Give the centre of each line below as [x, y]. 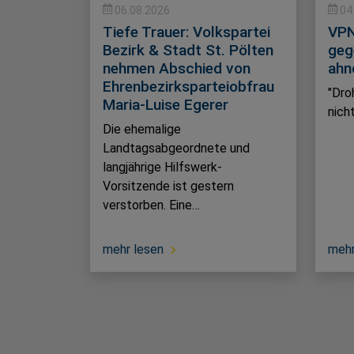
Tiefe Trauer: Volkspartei [186, 32]
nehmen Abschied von [177, 69]
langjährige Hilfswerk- [162, 168]
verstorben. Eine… [151, 205]
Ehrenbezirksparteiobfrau [188, 87]
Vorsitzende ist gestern [168, 186]
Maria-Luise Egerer [166, 105]
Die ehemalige [142, 130]
